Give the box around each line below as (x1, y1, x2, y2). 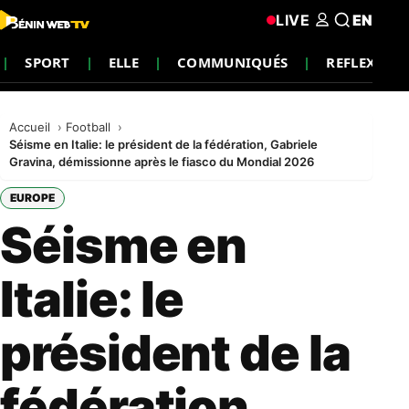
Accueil (9, 120, 54, 134)
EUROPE (10, 191, 55, 204)
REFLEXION (326, 52, 404, 71)
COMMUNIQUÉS (177, 52, 288, 71)
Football (66, 120, 114, 134)
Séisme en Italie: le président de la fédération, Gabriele (9, 137, 318, 152)
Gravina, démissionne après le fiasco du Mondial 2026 (9, 154, 314, 169)
